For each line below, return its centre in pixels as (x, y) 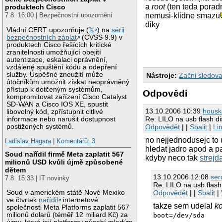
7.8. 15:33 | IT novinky (37, 178)
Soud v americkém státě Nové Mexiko (66, 192)
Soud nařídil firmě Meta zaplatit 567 (65, 154)
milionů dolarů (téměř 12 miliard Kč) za (67, 215)
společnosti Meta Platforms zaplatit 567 (68, 207)
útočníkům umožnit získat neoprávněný (68, 82)
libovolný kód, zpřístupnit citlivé (55, 111)
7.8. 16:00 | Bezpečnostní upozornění (59, 15)
